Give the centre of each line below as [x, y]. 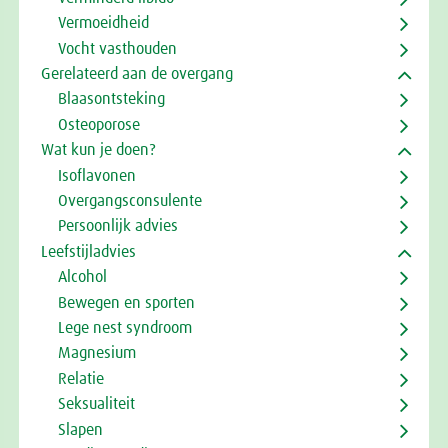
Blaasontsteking [111, 99]
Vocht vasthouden [117, 48]
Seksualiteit [96, 404]
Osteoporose [98, 124]
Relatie [80, 378]
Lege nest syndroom [124, 327]
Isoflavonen [96, 175]
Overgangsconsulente [129, 201]
